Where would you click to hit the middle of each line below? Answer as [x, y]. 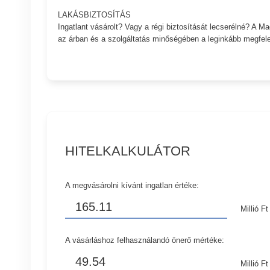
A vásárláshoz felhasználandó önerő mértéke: [145, 240]
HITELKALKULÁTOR [128, 151]
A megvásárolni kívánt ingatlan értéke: [132, 185]
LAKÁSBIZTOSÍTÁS [94, 15]
